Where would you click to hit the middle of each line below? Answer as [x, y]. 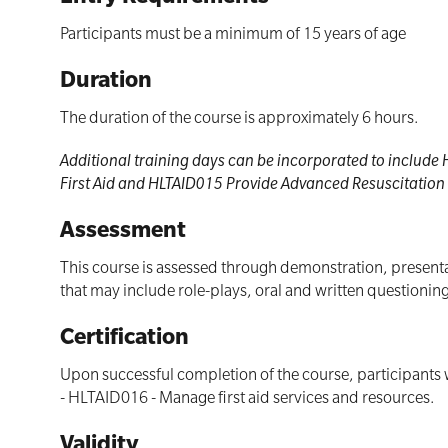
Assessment [123, 233]
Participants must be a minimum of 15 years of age [233, 36]
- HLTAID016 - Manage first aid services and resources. [247, 400]
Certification [124, 340]
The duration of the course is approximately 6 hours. [239, 120]
